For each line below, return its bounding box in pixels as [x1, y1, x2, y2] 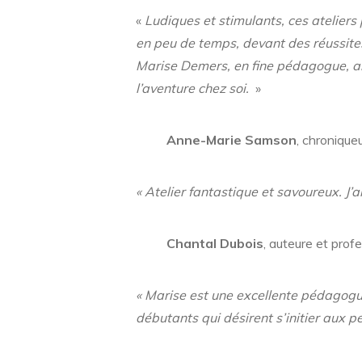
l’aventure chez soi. [136, 80, 252, 97]
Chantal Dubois [166, 235, 263, 252]
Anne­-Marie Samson [166, 132, 297, 149]
